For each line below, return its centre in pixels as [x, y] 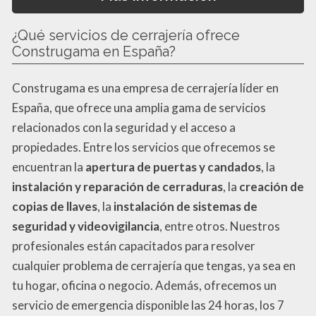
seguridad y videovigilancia [86, 226]
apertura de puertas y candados [173, 166]
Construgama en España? [94, 51]
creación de [272, 186]
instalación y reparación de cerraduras [117, 186]
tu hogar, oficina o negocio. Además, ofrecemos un [144, 285]
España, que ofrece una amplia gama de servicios [139, 107]
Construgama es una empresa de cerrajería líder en [145, 87]
